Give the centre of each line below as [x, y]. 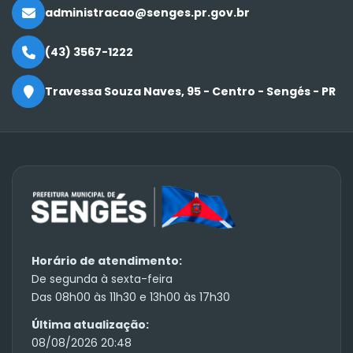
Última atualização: [90, 324]
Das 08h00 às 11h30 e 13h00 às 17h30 [131, 297]
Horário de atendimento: [107, 260]
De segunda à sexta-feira [102, 279]
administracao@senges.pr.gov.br [147, 13]
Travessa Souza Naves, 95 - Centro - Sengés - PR [190, 92]
